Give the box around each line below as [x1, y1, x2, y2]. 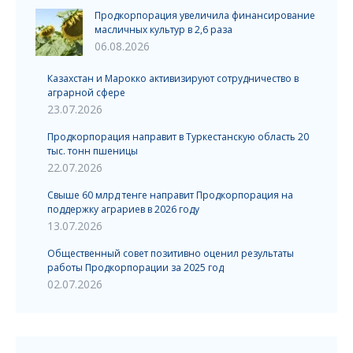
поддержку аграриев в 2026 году [47, 202, 199, 216]
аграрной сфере [47, 85, 125, 99]
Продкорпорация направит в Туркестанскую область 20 [47, 129, 309, 143]
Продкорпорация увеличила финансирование [95, 8, 315, 22]
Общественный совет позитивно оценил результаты [47, 246, 294, 260]
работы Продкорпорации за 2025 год [47, 260, 224, 274]
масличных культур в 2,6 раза [95, 22, 232, 36]
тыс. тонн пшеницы [47, 143, 138, 158]
